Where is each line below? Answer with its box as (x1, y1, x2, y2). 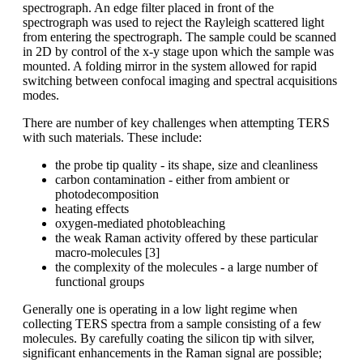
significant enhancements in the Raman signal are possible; (23, 345, 322, 360)
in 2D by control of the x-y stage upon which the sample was (23, 44, 334, 58)
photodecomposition (55, 186, 159, 201)
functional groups (55, 274, 144, 288)
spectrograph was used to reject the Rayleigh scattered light (23, 15, 324, 29)
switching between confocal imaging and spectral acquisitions (23, 73, 337, 88)
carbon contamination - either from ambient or (55, 172, 289, 186)
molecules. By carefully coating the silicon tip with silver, (23, 331, 314, 345)
